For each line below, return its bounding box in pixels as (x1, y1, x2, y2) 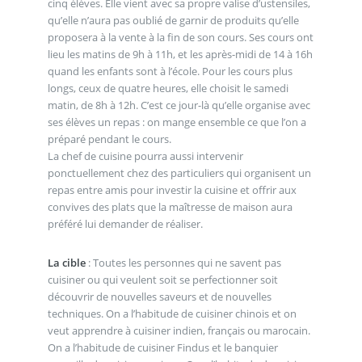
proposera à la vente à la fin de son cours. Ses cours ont (47, 30, 314, 45)
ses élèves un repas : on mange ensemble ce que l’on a (47, 115, 306, 130)
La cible (47, 255, 86, 270)
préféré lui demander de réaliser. (47, 217, 203, 232)
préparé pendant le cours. (47, 132, 171, 147)
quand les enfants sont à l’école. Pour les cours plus (47, 64, 293, 79)
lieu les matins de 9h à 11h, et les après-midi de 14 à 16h (47, 47, 313, 62)
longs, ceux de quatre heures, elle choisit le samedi (47, 81, 288, 96)
